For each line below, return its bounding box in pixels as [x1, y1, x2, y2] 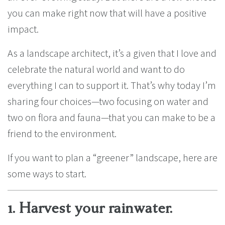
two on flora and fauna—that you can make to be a [8, 110, 215, 125]
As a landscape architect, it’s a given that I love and [8, 46, 216, 60]
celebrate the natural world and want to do [8, 62, 185, 76]
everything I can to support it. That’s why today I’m [8, 78, 216, 92]
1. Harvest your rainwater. [8, 198, 172, 218]
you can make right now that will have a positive [8, 6, 206, 20]
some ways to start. [8, 167, 86, 181]
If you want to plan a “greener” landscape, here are [8, 151, 217, 165]
